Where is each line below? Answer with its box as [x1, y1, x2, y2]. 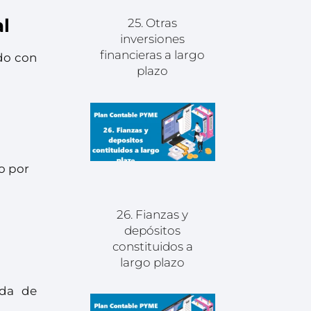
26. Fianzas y [117, 207, 189, 221]
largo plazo [120, 255, 185, 269]
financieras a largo [100, 48, 205, 62]
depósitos [124, 223, 181, 237]
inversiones [120, 32, 185, 47]
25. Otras [128, 16, 178, 31]
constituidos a [112, 239, 193, 253]
